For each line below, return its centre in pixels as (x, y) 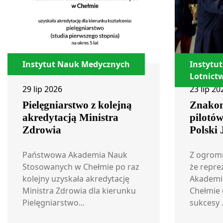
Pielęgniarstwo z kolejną (77, 105)
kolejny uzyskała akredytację (76, 179)
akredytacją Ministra (70, 117)
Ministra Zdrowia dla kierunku (79, 191)
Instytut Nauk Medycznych (76, 64)
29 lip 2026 (42, 89)
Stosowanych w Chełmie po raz (81, 167)
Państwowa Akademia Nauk (75, 155)
